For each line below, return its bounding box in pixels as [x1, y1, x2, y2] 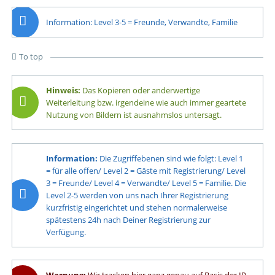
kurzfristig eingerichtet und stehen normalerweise [46, 201, 228, 213]
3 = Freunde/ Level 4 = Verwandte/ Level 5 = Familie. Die [46, 177, 247, 188]
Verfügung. [46, 226, 87, 238]
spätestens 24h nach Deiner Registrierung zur [46, 214, 211, 225]
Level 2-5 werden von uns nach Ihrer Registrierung [46, 189, 229, 201]
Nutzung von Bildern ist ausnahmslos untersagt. [46, 109, 222, 121]
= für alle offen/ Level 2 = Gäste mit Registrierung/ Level [46, 165, 246, 176]
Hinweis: [46, 85, 81, 96]
